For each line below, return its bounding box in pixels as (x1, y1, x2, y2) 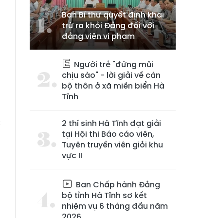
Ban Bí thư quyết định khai (62, 9, 164, 21)
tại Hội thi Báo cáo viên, (62, 128, 154, 140)
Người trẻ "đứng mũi (72, 59, 153, 71)
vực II (62, 150, 82, 162)
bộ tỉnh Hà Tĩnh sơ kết (62, 190, 147, 201)
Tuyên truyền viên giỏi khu (62, 139, 163, 151)
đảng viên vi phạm (62, 31, 135, 42)
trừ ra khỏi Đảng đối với (62, 20, 154, 32)
